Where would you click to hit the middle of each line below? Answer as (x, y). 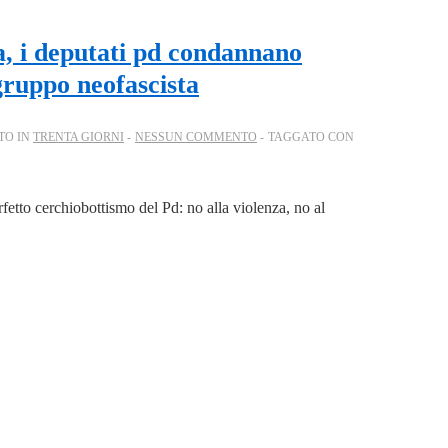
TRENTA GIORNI (78, 137)
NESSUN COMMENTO (196, 137)
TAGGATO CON (311, 137)
